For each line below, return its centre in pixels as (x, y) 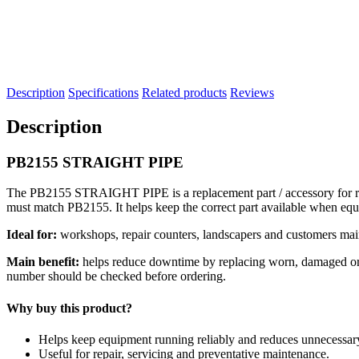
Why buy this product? (69, 308)
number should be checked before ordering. (116, 276)
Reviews (252, 92)
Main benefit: (43, 262)
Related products (184, 92)
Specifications (103, 92)
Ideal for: (32, 235)
